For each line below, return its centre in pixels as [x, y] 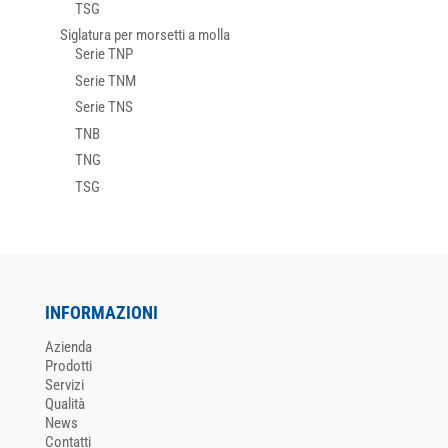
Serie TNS [103, 107]
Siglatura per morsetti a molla [144, 35]
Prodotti [68, 365]
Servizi [64, 384]
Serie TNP [103, 54]
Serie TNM [105, 80]
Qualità [64, 403]
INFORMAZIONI [101, 312]
